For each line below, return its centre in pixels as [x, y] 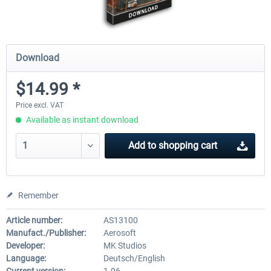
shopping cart [188, 145]
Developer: [25, 246]
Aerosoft [119, 233]
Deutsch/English [134, 258]
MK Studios [125, 246]
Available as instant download [81, 120]
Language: [26, 258]
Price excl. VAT [40, 105]
